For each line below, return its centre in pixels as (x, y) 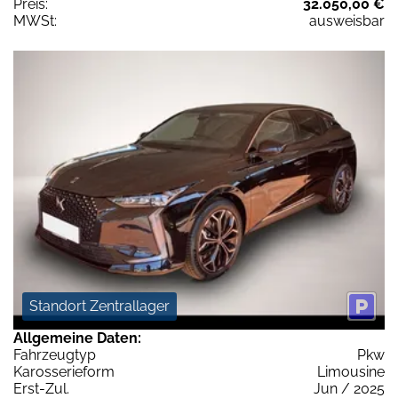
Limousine (351, 371)
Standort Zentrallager (99, 306)
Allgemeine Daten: (77, 338)
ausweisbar (347, 21)
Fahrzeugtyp (55, 354)
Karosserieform (64, 371)
